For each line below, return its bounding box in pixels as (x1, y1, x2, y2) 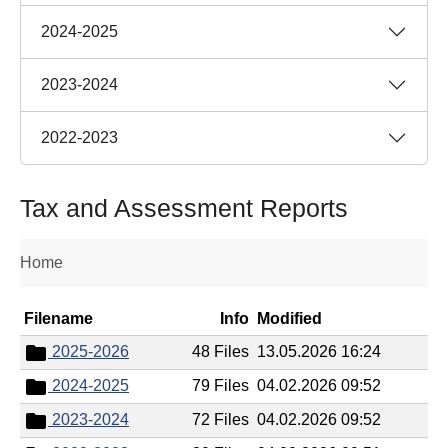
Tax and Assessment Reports (20, 193, 348, 222)
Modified (257, 309, 322, 327)
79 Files (192, 376, 249, 394)
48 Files (192, 342, 249, 360)
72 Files (192, 410, 249, 428)
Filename (24, 309, 93, 327)
